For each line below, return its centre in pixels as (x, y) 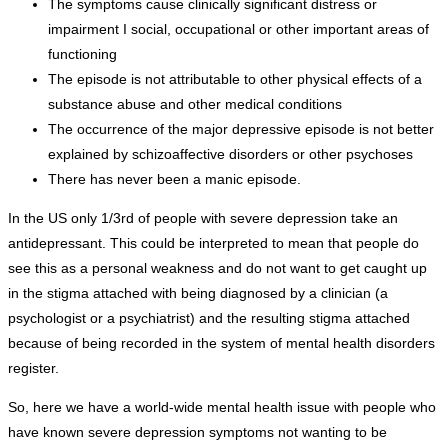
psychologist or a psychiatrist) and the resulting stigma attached (209, 318)
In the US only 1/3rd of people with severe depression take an (203, 218)
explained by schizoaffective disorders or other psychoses (230, 154)
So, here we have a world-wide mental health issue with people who (222, 407)
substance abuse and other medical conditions (195, 104)
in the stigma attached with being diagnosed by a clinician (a (198, 293)
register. (33, 368)
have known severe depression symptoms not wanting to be (197, 432)
